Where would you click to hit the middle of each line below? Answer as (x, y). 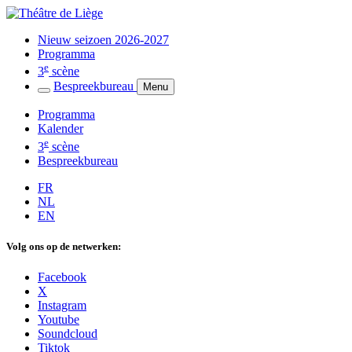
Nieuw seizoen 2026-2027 (103, 40)
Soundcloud (68, 334)
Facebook (62, 277)
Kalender (60, 129)
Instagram (62, 305)
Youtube (59, 319)
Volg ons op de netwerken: (64, 246)
